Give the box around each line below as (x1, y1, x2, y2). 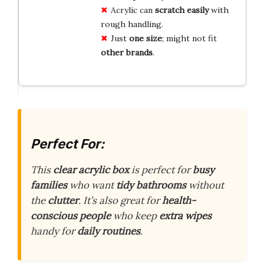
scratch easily (154, 5, 209, 16)
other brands (100, 47, 153, 58)
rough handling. (100, 19, 163, 30)
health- (162, 193, 196, 207)
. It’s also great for (78, 193, 162, 207)
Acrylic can (110, 5, 155, 16)
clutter (48, 193, 78, 207)
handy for (31, 224, 77, 237)
